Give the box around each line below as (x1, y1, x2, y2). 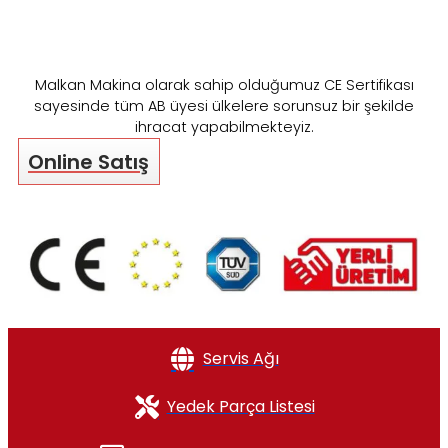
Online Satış (28, 148, 149, 176)
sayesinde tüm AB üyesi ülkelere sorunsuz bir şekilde (34, 96, 414, 116)
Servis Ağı (202, 347, 279, 371)
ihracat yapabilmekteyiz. (134, 117, 314, 137)
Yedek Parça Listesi (166, 395, 315, 419)
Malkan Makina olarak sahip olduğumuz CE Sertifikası (34, 75, 414, 95)
